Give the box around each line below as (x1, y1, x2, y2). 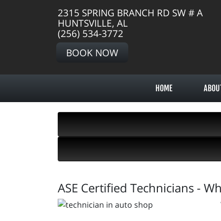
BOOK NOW (66, 46, 118, 59)
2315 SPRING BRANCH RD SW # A (58, 6, 203, 19)
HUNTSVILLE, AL (58, 16, 128, 30)
